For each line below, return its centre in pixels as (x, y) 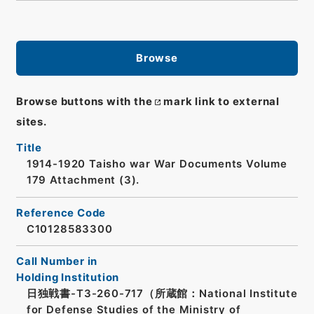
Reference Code (61, 213)
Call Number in (57, 262)
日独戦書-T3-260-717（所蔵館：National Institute (162, 294)
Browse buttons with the (84, 102)
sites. (31, 122)
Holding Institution (68, 278)
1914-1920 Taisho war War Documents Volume (157, 164)
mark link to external (221, 102)
